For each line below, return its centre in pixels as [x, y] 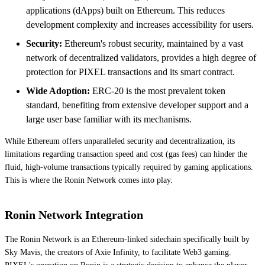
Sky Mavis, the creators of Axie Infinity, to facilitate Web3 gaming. [118, 252]
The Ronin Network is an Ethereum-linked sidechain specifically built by [127, 239]
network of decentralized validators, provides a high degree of [141, 57]
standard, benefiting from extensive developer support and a [137, 105]
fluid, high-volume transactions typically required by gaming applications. [129, 167]
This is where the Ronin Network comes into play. [89, 180]
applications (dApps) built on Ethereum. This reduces [125, 10]
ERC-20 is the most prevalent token [158, 91]
